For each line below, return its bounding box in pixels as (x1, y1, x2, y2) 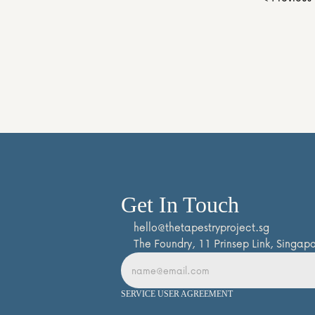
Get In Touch (121, 192, 239, 217)
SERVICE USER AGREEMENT (121, 289, 233, 299)
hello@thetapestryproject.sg (134, 219, 269, 236)
